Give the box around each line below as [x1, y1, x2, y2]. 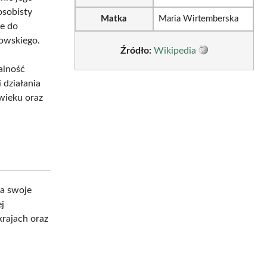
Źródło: [120, 45, 151, 55]
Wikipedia [153, 45, 196, 55]
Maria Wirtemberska [158, 14, 238, 24]
